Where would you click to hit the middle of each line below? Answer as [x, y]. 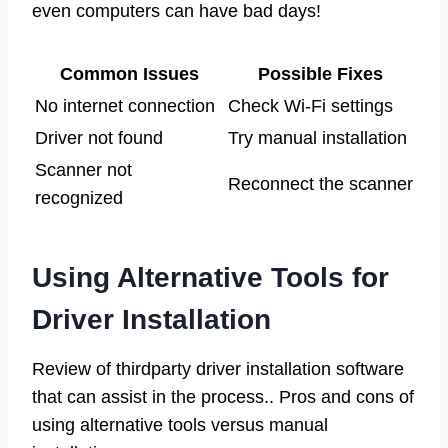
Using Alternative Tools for [210, 277]
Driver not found [99, 137]
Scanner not [83, 169]
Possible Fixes [320, 73]
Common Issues [129, 73]
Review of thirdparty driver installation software [218, 368]
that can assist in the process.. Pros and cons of [223, 396]
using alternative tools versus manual [180, 424]
